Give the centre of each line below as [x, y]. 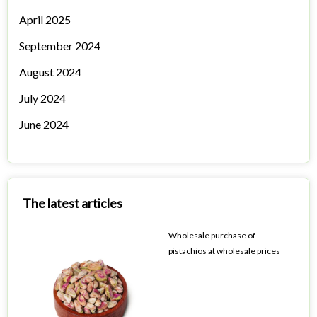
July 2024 [42, 98]
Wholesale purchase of [212, 236]
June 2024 [44, 125]
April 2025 [45, 20]
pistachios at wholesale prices [224, 251]
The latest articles [73, 203]
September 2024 [60, 46]
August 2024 [50, 72]
